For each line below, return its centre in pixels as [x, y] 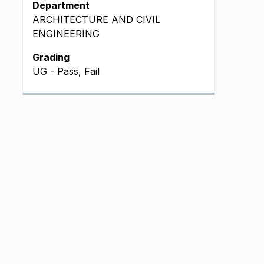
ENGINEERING [66, 34]
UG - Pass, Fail [66, 71]
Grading [51, 57]
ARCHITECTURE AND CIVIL [96, 19]
